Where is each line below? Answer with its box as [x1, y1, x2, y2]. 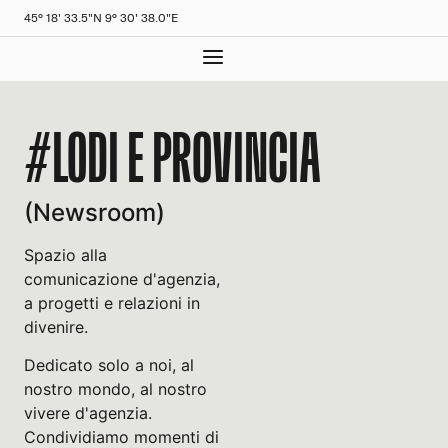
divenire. [24, 317, 88, 337]
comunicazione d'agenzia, [24, 269, 220, 289]
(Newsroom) [24, 198, 165, 227]
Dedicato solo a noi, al [24, 355, 194, 376]
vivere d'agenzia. [24, 403, 152, 424]
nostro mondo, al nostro [24, 379, 207, 400]
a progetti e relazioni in [24, 293, 200, 313]
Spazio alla [24, 245, 107, 265]
